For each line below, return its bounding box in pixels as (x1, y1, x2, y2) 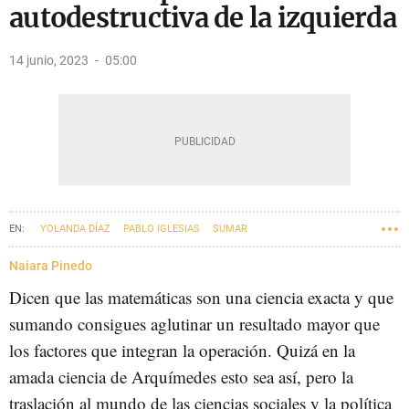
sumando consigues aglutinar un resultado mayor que (9, 312, 380, 335)
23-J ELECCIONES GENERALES (16, 255, 154, 267)
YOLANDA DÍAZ (40, 223, 110, 235)
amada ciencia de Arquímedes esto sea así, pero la (9, 365, 353, 388)
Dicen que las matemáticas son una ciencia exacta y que (9, 286, 393, 309)
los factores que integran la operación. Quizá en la (9, 339, 355, 362)
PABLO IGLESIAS (123, 223, 200, 235)
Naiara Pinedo (9, 258, 92, 273)
